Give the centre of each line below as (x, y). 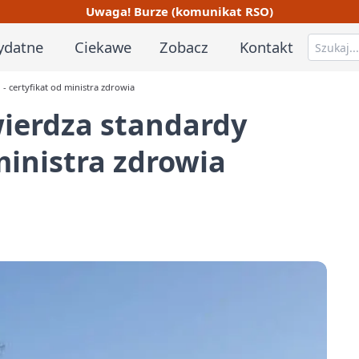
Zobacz (184, 46)
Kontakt (267, 46)
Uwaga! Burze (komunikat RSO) (179, 11)
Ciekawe (103, 46)
